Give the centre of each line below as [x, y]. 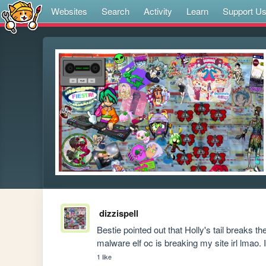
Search [115, 11]
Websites [69, 11]
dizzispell [118, 213]
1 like [104, 257]
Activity [158, 11]
